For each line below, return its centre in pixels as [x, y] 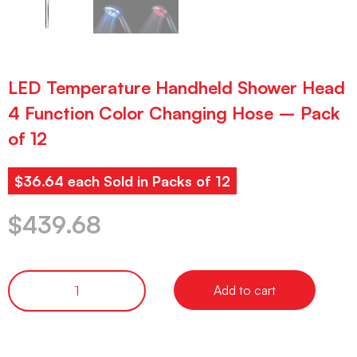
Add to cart [245, 290]
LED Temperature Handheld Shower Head [177, 88]
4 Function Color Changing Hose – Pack [174, 113]
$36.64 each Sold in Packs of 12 [122, 181]
